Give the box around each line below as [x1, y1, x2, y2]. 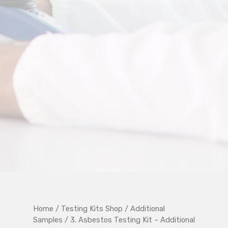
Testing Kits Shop [61, 204, 123, 213]
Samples [33, 215, 63, 224]
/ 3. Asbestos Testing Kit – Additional [62, 215, 195, 224]
